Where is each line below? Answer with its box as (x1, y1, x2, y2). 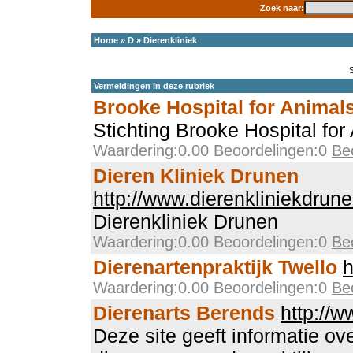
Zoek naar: (259, 3, 304, 13)
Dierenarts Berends (93, 302, 275, 324)
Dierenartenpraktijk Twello (93, 256, 337, 278)
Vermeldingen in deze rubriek (94, 81, 214, 91)
